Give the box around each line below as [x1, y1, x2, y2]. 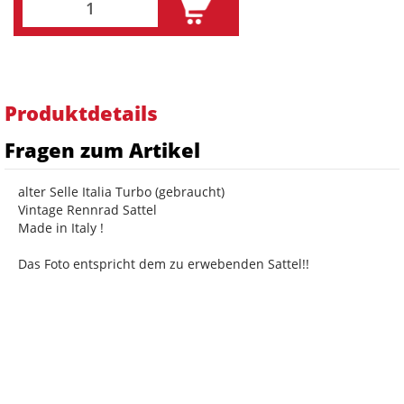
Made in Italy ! [18, 218, 104, 236]
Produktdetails [5, 98, 158, 126]
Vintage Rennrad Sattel [18, 200, 157, 218]
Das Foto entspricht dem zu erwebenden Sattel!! [18, 254, 309, 272]
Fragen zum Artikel [5, 135, 200, 163]
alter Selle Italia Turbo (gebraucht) [18, 182, 225, 200]
